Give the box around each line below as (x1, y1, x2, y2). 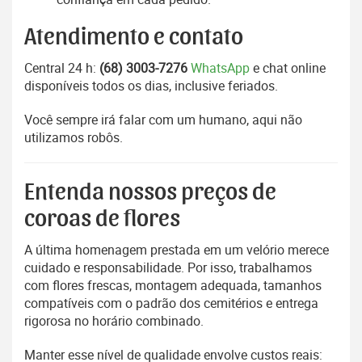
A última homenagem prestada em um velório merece (24, 241, 329, 259)
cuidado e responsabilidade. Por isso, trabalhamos (24, 259, 312, 277)
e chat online (250, 59, 326, 78)
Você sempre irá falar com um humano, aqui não (24, 111, 302, 129)
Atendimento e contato (24, 25, 243, 50)
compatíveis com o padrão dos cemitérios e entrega (24, 294, 318, 313)
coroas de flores (24, 207, 180, 232)
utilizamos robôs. (24, 128, 123, 147)
